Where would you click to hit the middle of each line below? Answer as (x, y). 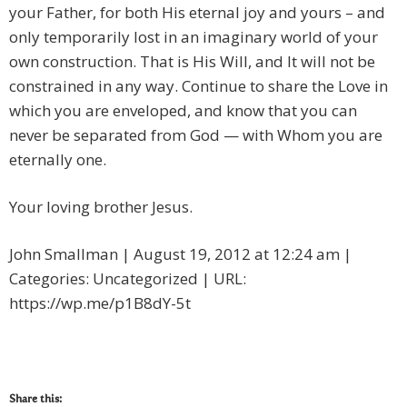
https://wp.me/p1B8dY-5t (100, 303)
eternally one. (58, 160)
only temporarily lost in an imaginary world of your (194, 37)
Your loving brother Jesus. (101, 207)
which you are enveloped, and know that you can (183, 111)
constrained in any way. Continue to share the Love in (199, 86)
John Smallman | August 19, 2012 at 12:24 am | (180, 254)
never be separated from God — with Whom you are (196, 135)
